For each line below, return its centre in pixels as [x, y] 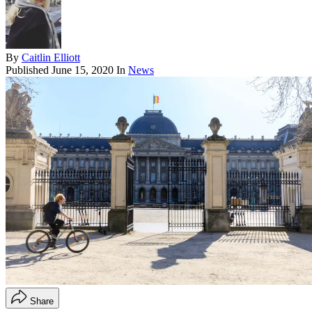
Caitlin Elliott [51, 58]
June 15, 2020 [83, 70]
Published [29, 70]
